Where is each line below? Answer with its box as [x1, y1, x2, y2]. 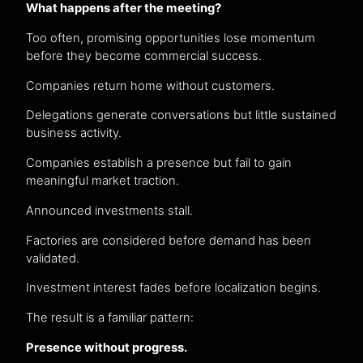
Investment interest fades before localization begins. [26, 280, 321, 296]
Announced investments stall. [26, 203, 193, 218]
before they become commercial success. [26, 48, 262, 63]
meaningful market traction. [26, 173, 179, 189]
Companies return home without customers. [26, 78, 275, 93]
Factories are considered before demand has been [26, 233, 311, 248]
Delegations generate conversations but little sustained [26, 108, 336, 123]
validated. [26, 250, 79, 266]
